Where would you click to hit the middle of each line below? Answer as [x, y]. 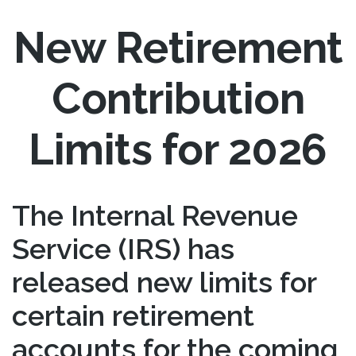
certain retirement [133, 315]
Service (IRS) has [123, 249]
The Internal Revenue [155, 215]
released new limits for [164, 282]
